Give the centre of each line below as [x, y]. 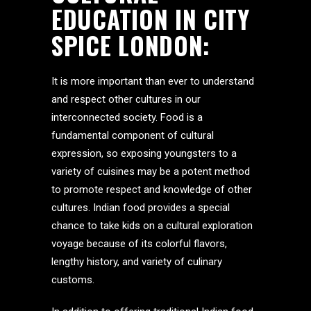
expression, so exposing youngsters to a [144, 153]
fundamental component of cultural [133, 135]
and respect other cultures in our [126, 99]
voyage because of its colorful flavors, [139, 244]
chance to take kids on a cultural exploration [152, 226]
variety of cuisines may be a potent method [151, 171]
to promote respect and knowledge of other [152, 190]
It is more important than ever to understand [153, 81]
